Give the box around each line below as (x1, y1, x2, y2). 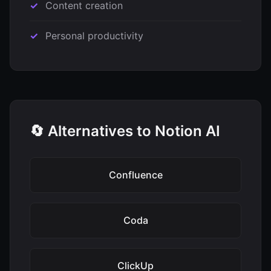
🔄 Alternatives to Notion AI (30, 122, 220, 140)
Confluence (108, 169, 163, 181)
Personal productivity (45, 30, 143, 42)
